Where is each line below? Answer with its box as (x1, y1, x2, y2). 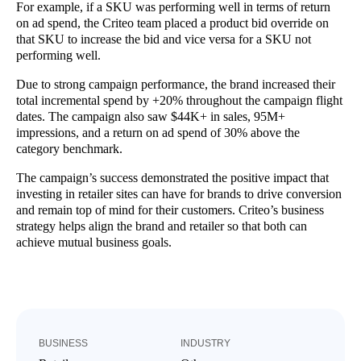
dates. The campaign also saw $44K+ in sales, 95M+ (16, 109, 285, 123)
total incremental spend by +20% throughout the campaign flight (16, 93, 342, 107)
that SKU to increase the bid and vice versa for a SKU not (16, 31, 311, 46)
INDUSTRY (180, 337, 230, 349)
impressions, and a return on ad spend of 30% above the (16, 125, 300, 139)
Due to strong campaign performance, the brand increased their (16, 77, 335, 91)
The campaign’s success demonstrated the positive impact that (16, 170, 329, 185)
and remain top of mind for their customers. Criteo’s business (16, 202, 324, 217)
